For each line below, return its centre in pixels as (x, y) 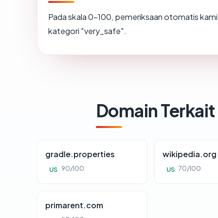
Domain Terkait (155, 110)
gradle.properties (80, 154)
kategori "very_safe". (87, 31)
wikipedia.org (190, 154)
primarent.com (74, 205)
